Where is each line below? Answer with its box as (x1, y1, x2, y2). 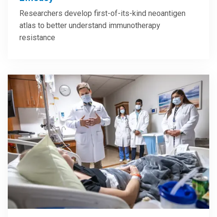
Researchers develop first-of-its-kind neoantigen (19, 8, 186, 18)
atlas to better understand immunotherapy (19, 20, 160, 30)
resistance (19, 32, 55, 42)
